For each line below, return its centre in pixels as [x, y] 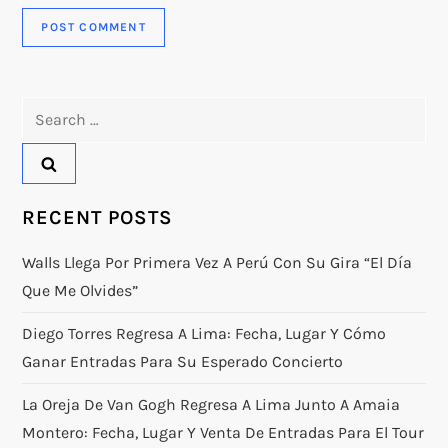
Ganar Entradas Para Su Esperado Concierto [183, 361]
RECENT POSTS [98, 217]
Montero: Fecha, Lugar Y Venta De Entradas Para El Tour [223, 432]
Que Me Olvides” [80, 290]
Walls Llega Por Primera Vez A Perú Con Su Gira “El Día [217, 262]
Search [47, 110]
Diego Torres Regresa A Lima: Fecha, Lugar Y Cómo [204, 333]
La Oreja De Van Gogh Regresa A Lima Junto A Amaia [211, 404]
